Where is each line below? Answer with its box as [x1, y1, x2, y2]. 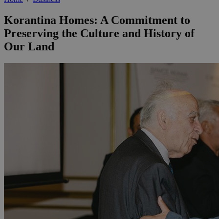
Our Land [4, 40, 54, 53]
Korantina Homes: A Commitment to [4, 14, 190, 27]
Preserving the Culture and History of [4, 27, 195, 40]
